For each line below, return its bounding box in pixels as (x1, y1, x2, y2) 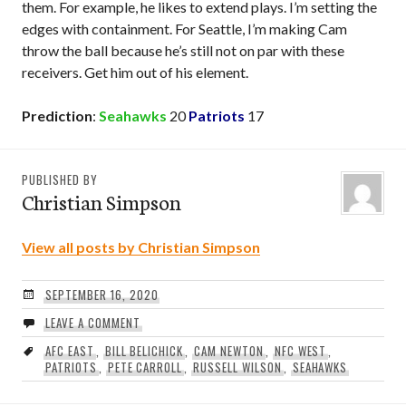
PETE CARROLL (107, 358, 183, 377)
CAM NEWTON (194, 342, 264, 361)
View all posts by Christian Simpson (22, 238, 260, 256)
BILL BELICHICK (104, 342, 184, 361)
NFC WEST (274, 342, 327, 361)
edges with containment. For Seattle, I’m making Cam (22, 20, 347, 38)
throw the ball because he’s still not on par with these (22, 42, 344, 60)
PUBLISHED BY (22, 170, 98, 189)
